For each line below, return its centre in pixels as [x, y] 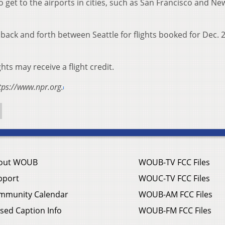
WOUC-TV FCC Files [174, 178]
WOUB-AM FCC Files [176, 194]
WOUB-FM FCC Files [175, 210]
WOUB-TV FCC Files [174, 162]
